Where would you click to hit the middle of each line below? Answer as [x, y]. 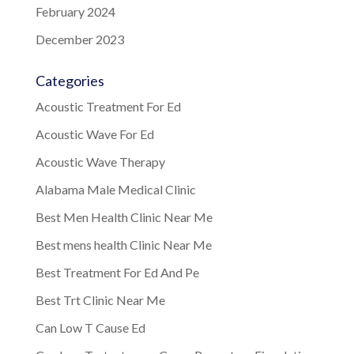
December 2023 [79, 39]
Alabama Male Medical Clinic [115, 189]
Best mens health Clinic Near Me [123, 244]
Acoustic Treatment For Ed [108, 106]
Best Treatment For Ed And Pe [117, 272]
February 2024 [75, 11]
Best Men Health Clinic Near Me [124, 217]
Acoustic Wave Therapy [100, 161]
